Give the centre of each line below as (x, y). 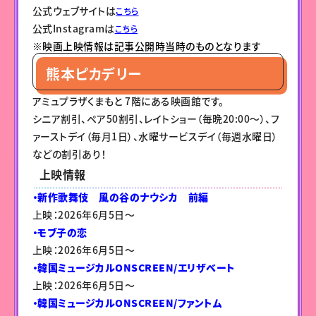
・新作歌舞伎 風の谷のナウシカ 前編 (120, 196)
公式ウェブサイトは (74, 10)
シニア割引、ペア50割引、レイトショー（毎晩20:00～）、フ (156, 118)
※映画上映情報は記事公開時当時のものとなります (147, 45)
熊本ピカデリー (94, 73)
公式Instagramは (73, 28)
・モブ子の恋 (60, 232)
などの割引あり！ (69, 153)
